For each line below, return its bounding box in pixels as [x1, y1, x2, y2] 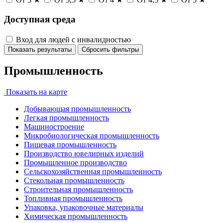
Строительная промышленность [24, 185, 133, 194]
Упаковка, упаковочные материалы [24, 203, 143, 212]
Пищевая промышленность [24, 140, 116, 149]
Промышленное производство [24, 158, 127, 167]
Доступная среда [4, 13, 76, 24]
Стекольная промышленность [24, 176, 124, 185]
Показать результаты [8, 45, 72, 53]
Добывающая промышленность [24, 105, 131, 113]
